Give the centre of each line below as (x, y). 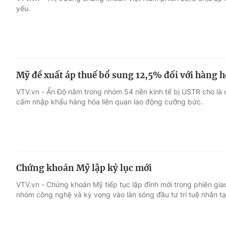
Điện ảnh (34, 68)
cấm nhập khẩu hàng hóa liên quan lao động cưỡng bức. (109, 101)
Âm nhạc (34, 87)
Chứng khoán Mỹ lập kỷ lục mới (84, 168)
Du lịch (154, 68)
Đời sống (158, 49)
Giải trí (30, 49)
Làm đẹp (158, 87)
